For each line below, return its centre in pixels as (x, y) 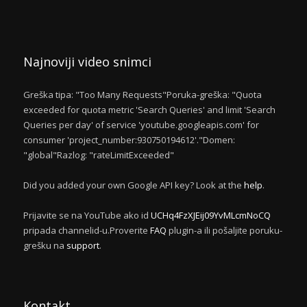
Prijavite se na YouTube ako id (87, 215)
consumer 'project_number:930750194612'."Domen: (129, 139)
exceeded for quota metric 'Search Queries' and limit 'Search (149, 109)
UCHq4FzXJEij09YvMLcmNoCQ (211, 215)
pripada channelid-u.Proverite (87, 230)
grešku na (45, 245)
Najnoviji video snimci (87, 61)
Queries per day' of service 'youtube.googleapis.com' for (141, 124)
